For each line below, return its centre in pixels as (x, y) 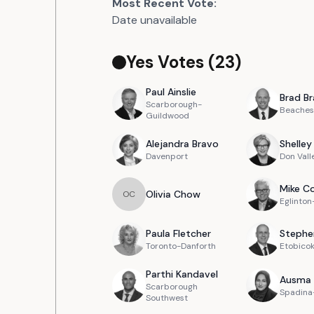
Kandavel (197, 274)
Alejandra (168, 144)
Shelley (295, 144)
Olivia (158, 194)
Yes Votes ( (171, 62)
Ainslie (182, 92)
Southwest (167, 298)
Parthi (159, 274)
